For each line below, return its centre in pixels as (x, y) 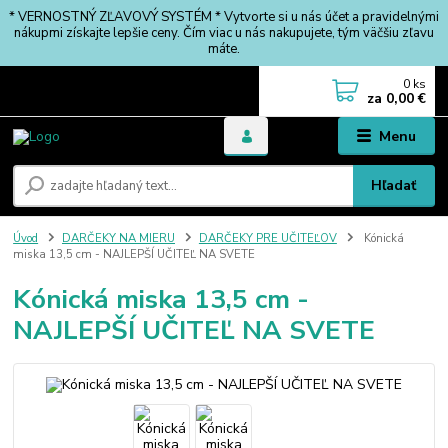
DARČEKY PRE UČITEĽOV (267, 238)
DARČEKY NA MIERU (118, 238)
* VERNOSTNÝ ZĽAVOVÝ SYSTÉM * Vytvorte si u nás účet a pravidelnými (224, 16)
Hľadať (394, 185)
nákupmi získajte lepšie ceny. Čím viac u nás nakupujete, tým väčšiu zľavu (224, 32)
